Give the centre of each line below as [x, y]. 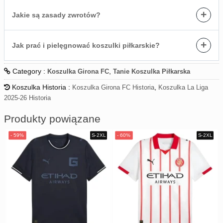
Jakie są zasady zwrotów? [56, 15]
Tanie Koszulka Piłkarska [152, 72]
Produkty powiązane [52, 119]
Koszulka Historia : [41, 87]
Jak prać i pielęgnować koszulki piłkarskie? [86, 46]
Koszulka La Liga [183, 88]
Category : [29, 71]
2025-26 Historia [27, 98]
